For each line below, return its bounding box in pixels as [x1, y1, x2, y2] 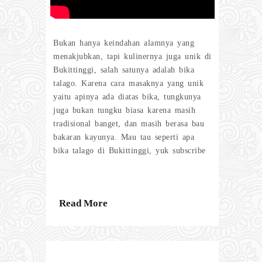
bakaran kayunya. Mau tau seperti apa [53, 133, 194, 142]
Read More [59, 198, 108, 209]
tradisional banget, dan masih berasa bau [53, 119, 204, 129]
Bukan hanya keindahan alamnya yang [53, 39, 194, 48]
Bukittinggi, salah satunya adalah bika [53, 65, 194, 75]
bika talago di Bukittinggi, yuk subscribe [53, 146, 206, 156]
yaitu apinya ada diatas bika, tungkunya [53, 92, 201, 102]
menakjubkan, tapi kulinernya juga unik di [53, 52, 212, 61]
